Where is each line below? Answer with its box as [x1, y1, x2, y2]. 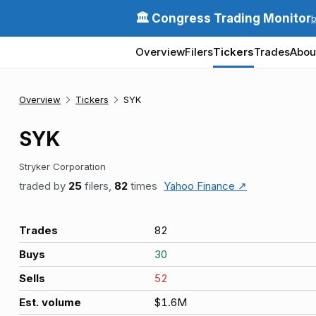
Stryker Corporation [19, 161, 106, 172]
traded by [19, 179, 68, 193]
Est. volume [19, 296, 81, 309]
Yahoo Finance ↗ [164, 179, 247, 193]
